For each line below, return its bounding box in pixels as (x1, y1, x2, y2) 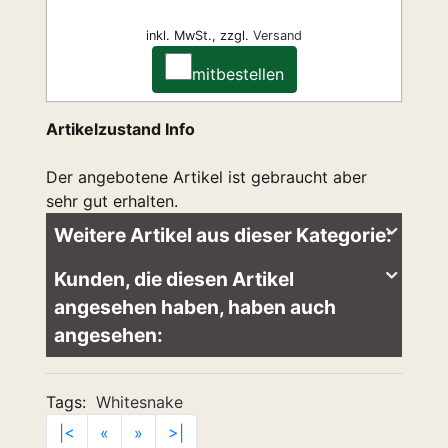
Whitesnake (96, 392, 183, 412)
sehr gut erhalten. (46, 191, 178, 211)
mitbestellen (191, 64, 284, 84)
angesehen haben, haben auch (54, 295, 336, 319)
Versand (253, 28, 302, 43)
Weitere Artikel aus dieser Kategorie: (54, 223, 392, 247)
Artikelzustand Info (46, 119, 195, 139)
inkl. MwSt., (146, 28, 216, 43)
